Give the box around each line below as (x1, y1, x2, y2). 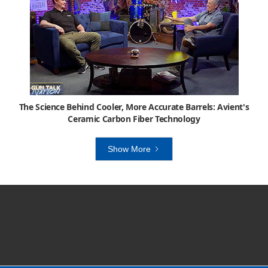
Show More (108, 144, 151, 154)
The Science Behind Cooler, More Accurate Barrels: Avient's (19, 100, 249, 112)
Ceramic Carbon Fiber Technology (68, 112, 200, 124)
